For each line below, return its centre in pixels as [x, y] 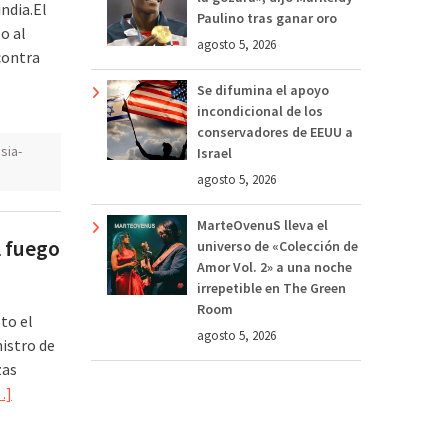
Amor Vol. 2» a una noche [274, 266]
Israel [214, 152]
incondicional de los [260, 110]
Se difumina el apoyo [263, 89]
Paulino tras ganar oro [267, 17]
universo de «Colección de [277, 245]
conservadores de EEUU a [275, 131]
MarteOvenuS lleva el [262, 224]
